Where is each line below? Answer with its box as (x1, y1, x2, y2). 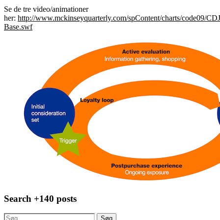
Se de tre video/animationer (4, 4, 88, 13)
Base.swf (4, 22, 32, 31)
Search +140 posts (4, 193, 77, 204)
